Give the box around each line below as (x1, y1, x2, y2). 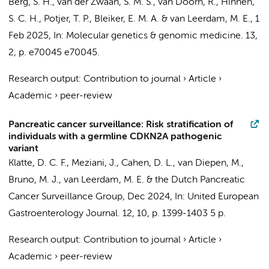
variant (8, 144, 38, 154)
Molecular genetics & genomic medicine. (66, 31, 243, 41)
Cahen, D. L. (121, 159, 173, 168)
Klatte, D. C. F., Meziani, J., (8, 159, 121, 168)
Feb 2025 (8, 31, 49, 41)
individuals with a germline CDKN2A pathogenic (8, 132, 222, 142)
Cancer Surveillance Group (8, 192, 122, 202)
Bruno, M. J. (8, 175, 59, 185)
